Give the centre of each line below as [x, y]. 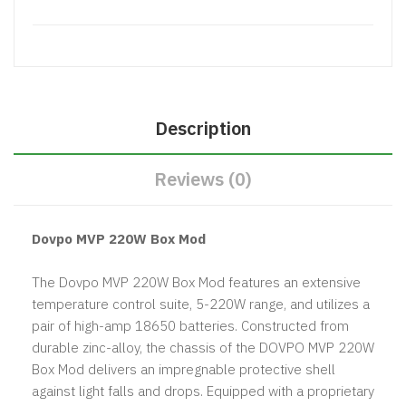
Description [203, 128]
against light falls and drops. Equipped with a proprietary [203, 391]
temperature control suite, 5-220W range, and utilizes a [201, 304]
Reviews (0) [203, 179]
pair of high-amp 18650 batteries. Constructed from [190, 325]
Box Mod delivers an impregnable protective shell [184, 369]
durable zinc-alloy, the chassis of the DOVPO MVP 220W [203, 347]
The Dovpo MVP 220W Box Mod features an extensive [196, 282]
